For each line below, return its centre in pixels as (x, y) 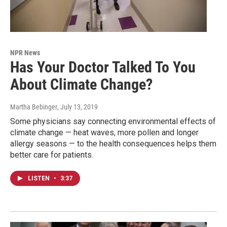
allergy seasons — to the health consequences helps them (113, 144)
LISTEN (40, 179)
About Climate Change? (81, 85)
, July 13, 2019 (78, 107)
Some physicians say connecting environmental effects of (113, 122)
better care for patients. (52, 155)
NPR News (25, 53)
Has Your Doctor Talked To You (103, 67)
